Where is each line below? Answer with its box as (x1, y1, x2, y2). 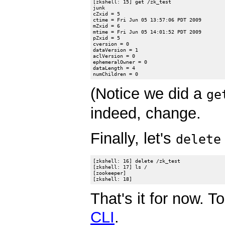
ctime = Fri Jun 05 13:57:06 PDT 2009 (93, 16, 202, 23)
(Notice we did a (90, 85, 206, 103)
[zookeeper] (93, 169, 127, 176)
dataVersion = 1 (93, 46, 139, 53)
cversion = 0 (93, 40, 130, 47)
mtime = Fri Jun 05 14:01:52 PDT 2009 (93, 28, 202, 35)
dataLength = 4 (93, 64, 136, 71)
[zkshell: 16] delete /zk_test (93, 157, 181, 164)
